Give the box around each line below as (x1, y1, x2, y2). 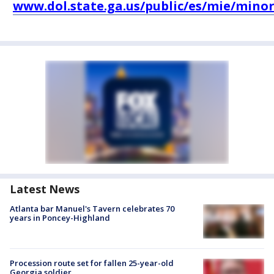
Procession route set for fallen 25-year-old (10, 257, 174, 269)
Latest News (10, 182, 80, 197)
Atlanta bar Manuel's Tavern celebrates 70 (10, 203, 174, 215)
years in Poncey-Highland (10, 212, 110, 224)
